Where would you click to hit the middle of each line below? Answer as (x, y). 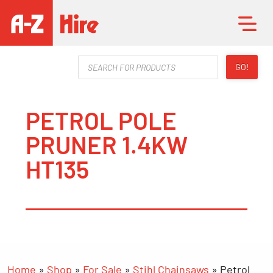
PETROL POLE (101, 120)
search (94, 71)
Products (100, 60)
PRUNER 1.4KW (107, 144)
